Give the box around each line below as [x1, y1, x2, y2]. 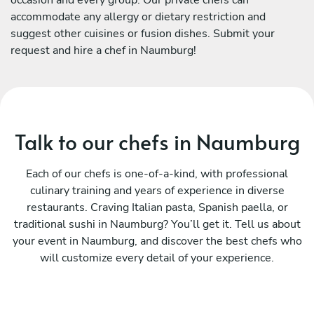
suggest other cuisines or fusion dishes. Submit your [11, 25, 275, 41]
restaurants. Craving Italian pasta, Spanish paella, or [26, 199, 288, 215]
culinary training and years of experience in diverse [29, 182, 285, 198]
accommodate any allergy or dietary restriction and [11, 8, 266, 25]
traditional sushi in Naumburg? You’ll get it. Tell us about [13, 216, 301, 232]
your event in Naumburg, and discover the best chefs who [12, 233, 302, 249]
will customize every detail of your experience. [40, 250, 274, 266]
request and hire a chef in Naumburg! [11, 42, 196, 58]
